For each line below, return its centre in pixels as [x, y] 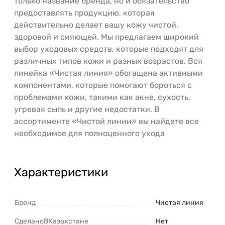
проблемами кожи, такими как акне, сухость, [102, 97]
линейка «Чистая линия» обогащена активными [108, 73]
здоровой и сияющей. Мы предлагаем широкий [106, 37]
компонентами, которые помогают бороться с [103, 85]
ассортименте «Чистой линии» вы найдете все [106, 122]
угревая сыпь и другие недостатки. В [87, 109]
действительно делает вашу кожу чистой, [96, 25]
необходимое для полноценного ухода [89, 134]
